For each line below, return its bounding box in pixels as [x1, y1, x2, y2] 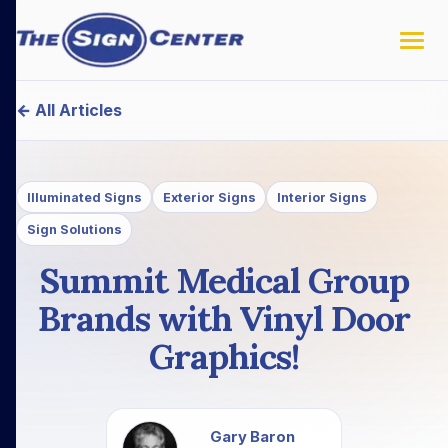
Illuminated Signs [26, 189, 142, 205]
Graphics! [149, 333, 299, 379]
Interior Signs [276, 189, 367, 205]
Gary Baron [209, 427, 295, 446]
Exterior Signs [162, 189, 256, 205]
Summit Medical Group [39, 257, 409, 303]
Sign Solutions [26, 221, 122, 237]
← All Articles [16, 99, 122, 120]
